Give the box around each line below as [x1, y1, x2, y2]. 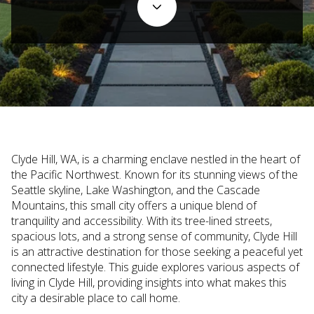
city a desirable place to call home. [11, 290, 180, 306]
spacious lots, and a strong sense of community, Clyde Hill [11, 228, 297, 244]
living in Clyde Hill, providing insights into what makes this [11, 275, 287, 290]
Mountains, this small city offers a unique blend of [11, 198, 257, 213]
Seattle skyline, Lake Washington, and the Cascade [11, 182, 260, 198]
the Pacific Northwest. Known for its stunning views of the [11, 167, 298, 182]
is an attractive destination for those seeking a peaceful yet [11, 244, 303, 259]
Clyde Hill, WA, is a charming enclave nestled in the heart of [11, 151, 300, 167]
